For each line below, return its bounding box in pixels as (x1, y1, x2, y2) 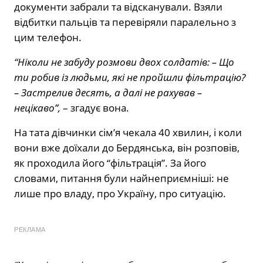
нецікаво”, (14, 101, 60, 115)
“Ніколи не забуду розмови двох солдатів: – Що (14, 55, 234, 69)
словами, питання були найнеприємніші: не (14, 171, 229, 186)
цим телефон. (14, 31, 82, 45)
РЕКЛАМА (14, 226, 46, 234)
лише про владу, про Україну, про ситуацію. (14, 187, 226, 201)
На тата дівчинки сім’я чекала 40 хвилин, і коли (14, 126, 242, 140)
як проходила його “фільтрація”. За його (14, 156, 206, 170)
